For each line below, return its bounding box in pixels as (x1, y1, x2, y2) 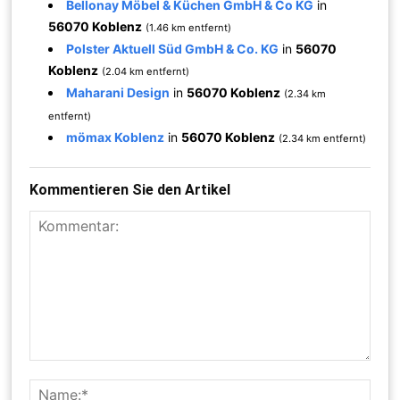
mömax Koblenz (66, 129, 165, 145)
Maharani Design (66, 84, 171, 100)
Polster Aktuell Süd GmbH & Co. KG (66, 40, 279, 56)
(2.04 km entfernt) (102, 64, 190, 78)
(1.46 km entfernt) (146, 21, 232, 34)
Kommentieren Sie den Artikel (29, 180, 231, 198)
